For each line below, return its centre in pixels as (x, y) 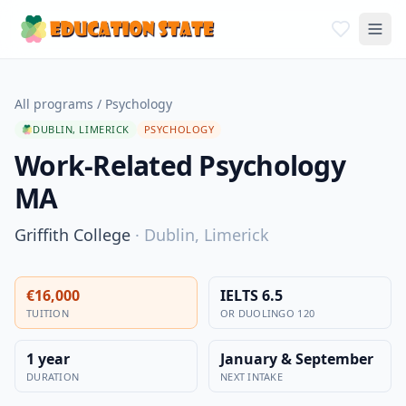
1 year (48, 359)
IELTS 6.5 (251, 295)
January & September (297, 359)
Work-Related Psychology (180, 165)
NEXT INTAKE (252, 377)
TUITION (48, 313)
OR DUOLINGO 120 (268, 313)
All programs (54, 104)
